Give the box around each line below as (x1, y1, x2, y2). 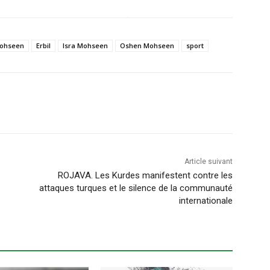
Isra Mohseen (63, 41, 108, 51)
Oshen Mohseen (120, 41, 174, 51)
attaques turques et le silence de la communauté (39, 183, 233, 194)
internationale (178, 195, 233, 207)
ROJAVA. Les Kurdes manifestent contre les (57, 170, 233, 181)
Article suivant (184, 157, 233, 166)
